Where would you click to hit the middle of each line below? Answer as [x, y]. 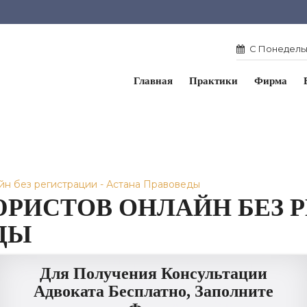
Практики [213, 81]
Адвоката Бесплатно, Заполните [153, 291]
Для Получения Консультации [153, 273]
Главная [153, 81]
